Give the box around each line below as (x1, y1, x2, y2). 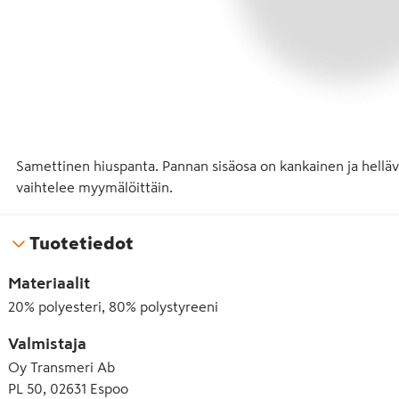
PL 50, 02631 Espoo (8, 381, 128, 395)
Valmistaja (8, 336, 86, 352)
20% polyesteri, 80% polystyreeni (8, 299, 218, 313)
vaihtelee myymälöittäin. (16, 180, 173, 194)
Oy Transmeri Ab (8, 360, 115, 374)
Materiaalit (8, 275, 90, 291)
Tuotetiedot (29, 234, 134, 252)
